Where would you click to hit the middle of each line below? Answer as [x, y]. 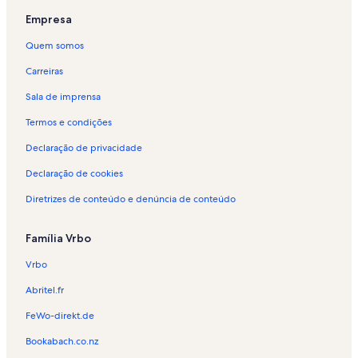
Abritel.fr [45, 290]
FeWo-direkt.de [60, 316]
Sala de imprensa [63, 97]
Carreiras [44, 72]
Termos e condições [69, 123]
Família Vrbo [58, 239]
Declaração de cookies [74, 174]
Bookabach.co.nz [62, 342]
